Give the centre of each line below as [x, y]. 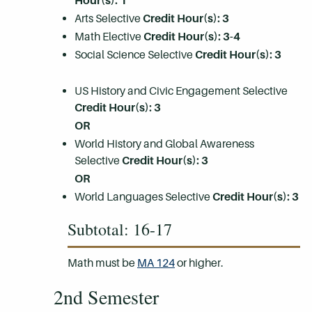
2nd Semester [106, 297]
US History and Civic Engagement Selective [181, 91]
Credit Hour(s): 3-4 [192, 37]
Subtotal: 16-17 [120, 229]
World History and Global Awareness [164, 144]
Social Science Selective [135, 55]
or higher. [199, 263]
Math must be [102, 263]
